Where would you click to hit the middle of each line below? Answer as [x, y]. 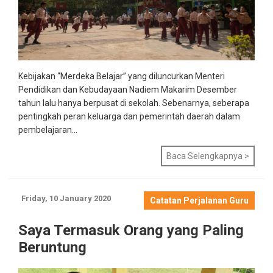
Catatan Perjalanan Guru [199, 200]
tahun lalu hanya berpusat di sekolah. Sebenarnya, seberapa [134, 103]
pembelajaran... [48, 129]
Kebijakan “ [39, 76]
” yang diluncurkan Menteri [174, 76]
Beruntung [52, 247]
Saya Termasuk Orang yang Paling [131, 230]
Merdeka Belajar [92, 76]
